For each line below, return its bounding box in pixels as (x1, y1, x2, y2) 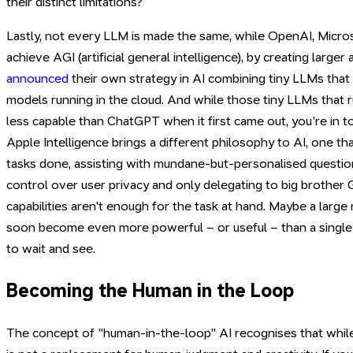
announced (6, 71, 69, 87)
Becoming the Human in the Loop (6, 280, 294, 302)
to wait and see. (6, 241, 95, 257)
